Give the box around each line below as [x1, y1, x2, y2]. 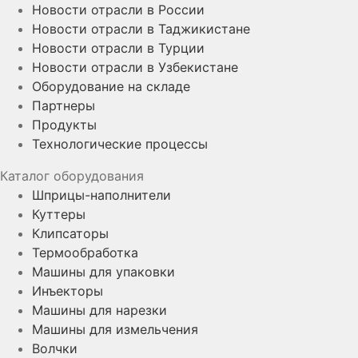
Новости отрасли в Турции [32, 39, 205, 56]
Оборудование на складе [32, 78, 190, 94]
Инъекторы [32, 282, 103, 299]
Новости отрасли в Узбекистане [32, 58, 238, 75]
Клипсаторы [32, 225, 109, 241]
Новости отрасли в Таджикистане [32, 20, 250, 37]
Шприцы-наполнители [32, 186, 171, 203]
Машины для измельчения [32, 320, 198, 337]
